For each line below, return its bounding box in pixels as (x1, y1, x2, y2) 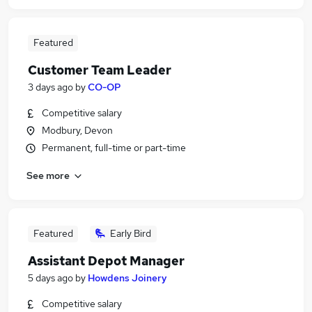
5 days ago (28, 272, 73, 284)
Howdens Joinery (88, 272, 167, 284)
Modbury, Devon (42, 124, 113, 136)
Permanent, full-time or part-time (42, 141, 186, 154)
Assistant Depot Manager (28, 253, 185, 269)
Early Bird (110, 227, 151, 240)
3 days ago (28, 81, 73, 93)
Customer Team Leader (28, 62, 171, 78)
